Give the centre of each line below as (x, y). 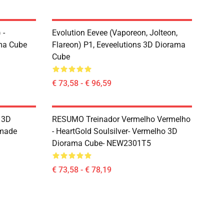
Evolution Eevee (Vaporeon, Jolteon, (115, 33)
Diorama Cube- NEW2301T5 (101, 143)
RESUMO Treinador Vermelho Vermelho (121, 119)
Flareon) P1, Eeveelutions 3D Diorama (119, 45)
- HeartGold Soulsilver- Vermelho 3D (115, 131)
